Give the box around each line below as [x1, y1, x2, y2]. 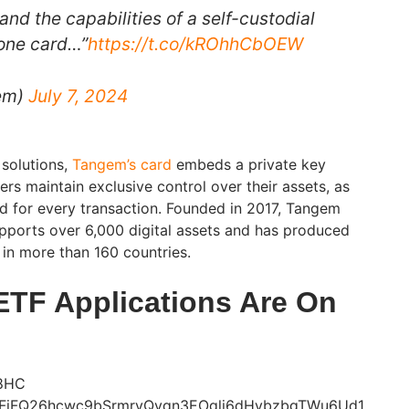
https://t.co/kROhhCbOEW [88, 32, 303, 55]
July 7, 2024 [28, 84, 128, 107]
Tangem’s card [72, 154, 172, 173]
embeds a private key [172, 154, 326, 173]
